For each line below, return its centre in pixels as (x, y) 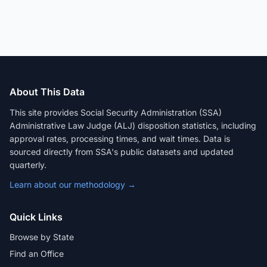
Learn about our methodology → (73, 184)
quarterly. (28, 165)
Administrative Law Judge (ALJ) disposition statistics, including (133, 125)
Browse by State (42, 237)
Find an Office (37, 254)
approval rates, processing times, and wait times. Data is (120, 139)
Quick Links (36, 217)
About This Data (47, 92)
